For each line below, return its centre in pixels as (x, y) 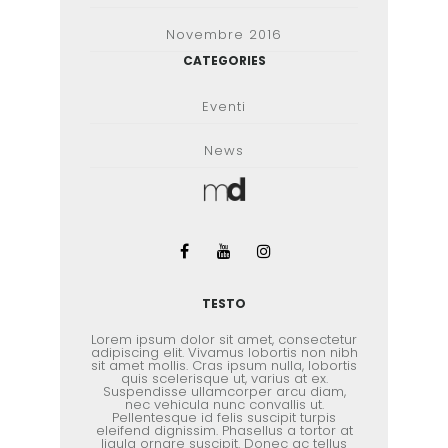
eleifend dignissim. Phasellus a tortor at (224, 430)
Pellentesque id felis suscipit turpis (224, 417)
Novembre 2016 (224, 34)
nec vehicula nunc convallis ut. (224, 404)
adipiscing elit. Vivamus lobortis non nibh (224, 352)
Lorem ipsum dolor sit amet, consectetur (224, 339)
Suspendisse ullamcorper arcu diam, (224, 391)
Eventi (224, 106)
